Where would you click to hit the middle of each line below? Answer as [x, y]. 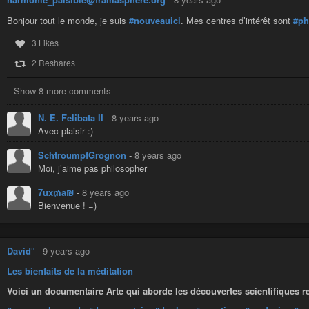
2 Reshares [53, 62]
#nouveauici [155, 20]
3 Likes [45, 42]
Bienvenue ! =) [67, 205]
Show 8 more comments [62, 90]
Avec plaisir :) [66, 130]
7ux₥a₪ [57, 192]
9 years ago [66, 250]
